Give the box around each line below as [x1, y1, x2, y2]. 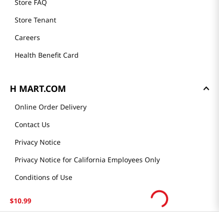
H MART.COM [10, 82, 66, 94]
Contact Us [15, 119, 50, 129]
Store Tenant [15, 15, 56, 24]
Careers [15, 32, 40, 42]
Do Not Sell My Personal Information [15, 190, 134, 199]
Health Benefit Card [15, 50, 79, 60]
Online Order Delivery [15, 102, 87, 111]
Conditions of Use [15, 172, 72, 182]
